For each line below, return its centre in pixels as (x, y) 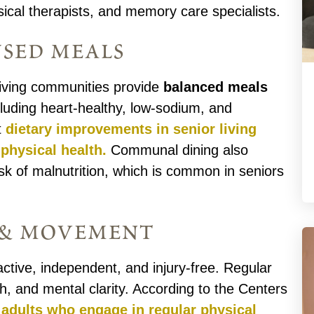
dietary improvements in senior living (131, 129)
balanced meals (216, 87)
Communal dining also (178, 150)
